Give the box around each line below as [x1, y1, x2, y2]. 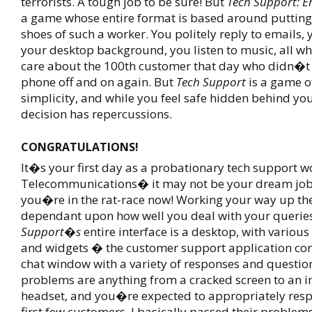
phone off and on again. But [21, 74, 176, 90]
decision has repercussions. [21, 106, 172, 122]
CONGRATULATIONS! [21, 139, 139, 155]
